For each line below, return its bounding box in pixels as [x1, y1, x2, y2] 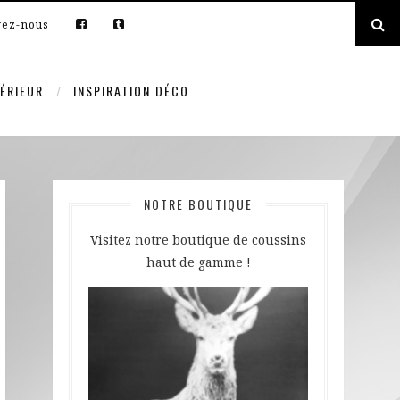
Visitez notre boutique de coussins [90, 231, 306, 248]
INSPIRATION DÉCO [73, 81, 189, 100]
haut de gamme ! [146, 254, 251, 271]
